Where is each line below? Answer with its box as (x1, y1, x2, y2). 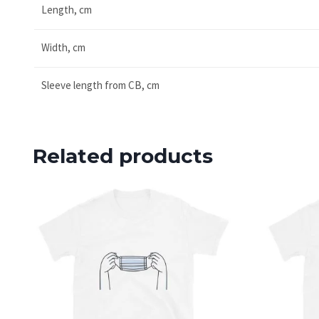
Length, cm (41, 2, 92, 16)
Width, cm (41, 40, 85, 54)
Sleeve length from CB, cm (41, 78, 159, 92)
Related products (33, 143, 213, 168)
